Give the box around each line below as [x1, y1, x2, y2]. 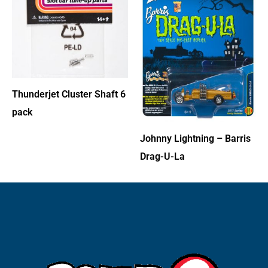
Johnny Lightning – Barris [140, 132, 251, 144]
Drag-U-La [140, 150, 185, 162]
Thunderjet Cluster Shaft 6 [12, 89, 126, 100]
